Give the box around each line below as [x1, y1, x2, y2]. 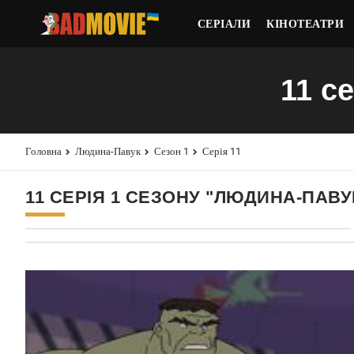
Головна [25, 145, 62, 157]
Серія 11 [202, 145, 241, 157]
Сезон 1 [154, 145, 189, 157]
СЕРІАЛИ [197, 17, 251, 30]
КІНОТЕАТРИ [266, 17, 345, 30]
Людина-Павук [75, 145, 141, 157]
